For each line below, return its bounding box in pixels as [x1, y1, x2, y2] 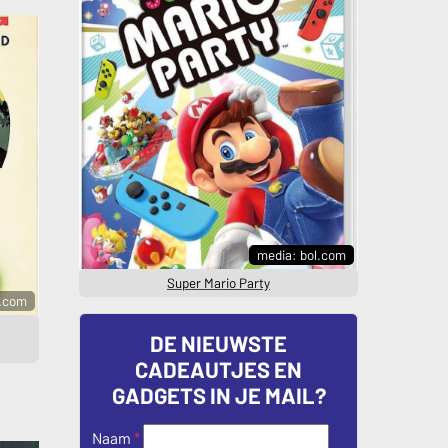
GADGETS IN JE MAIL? [111, 381, 326, 408]
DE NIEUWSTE [150, 329, 287, 356]
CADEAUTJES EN [135, 355, 302, 382]
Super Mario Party [167, 274, 270, 291]
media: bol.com [257, 246, 346, 263]
